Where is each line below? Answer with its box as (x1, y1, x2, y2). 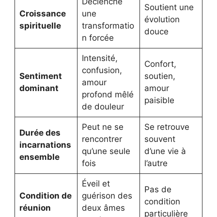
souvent (144, 134, 175, 144)
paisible (144, 95, 174, 106)
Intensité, (81, 53, 118, 63)
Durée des (19, 128, 61, 138)
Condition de (19, 191, 72, 201)
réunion (19, 203, 51, 213)
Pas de (144, 185, 171, 195)
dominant (19, 83, 59, 93)
